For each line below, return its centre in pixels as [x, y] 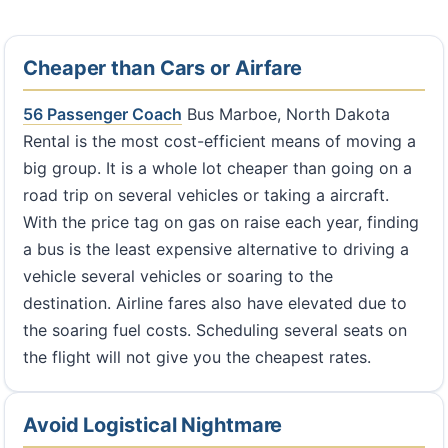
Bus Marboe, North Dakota [286, 114]
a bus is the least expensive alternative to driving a [216, 249]
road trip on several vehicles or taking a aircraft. [206, 195]
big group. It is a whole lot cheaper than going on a [217, 168]
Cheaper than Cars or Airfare [163, 68]
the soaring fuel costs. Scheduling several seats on [215, 330]
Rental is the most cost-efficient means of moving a [219, 141]
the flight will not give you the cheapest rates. [197, 357]
